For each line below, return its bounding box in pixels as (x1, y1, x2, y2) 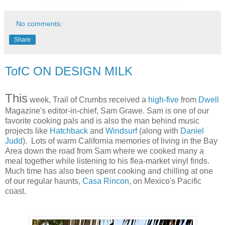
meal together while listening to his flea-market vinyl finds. (5, 156, 209, 165)
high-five (148, 95, 179, 104)
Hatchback (50, 126, 88, 135)
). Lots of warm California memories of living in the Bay (23, 136, 217, 145)
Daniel (180, 126, 204, 135)
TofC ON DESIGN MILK (5, 64, 133, 78)
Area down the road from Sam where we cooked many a (5, 146, 204, 155)
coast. (5, 186, 26, 195)
